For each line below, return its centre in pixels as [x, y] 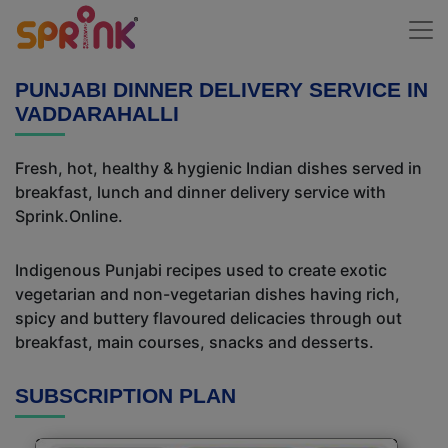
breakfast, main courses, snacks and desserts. [194, 342]
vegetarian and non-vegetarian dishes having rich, [207, 294]
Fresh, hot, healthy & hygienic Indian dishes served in [218, 168]
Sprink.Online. [69, 216]
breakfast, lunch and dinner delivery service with [200, 192]
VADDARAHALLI [97, 113]
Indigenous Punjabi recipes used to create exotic [201, 270]
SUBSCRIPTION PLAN [125, 395]
